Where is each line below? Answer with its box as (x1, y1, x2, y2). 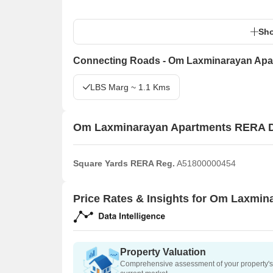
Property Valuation (120, 247, 206, 258)
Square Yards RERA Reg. (73, 158, 175, 168)
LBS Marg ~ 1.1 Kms (90, 82, 170, 92)
